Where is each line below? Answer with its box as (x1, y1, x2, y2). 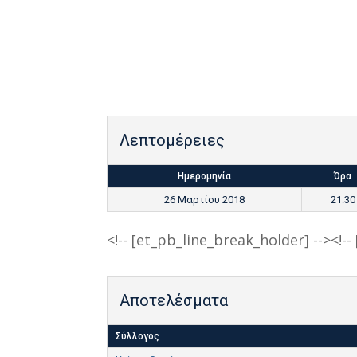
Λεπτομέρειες (120, 131, 226, 151)
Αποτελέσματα (120, 290, 229, 310)
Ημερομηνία (178, 171, 232, 182)
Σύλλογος (116, 330, 160, 342)
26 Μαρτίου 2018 (164, 194, 245, 206)
